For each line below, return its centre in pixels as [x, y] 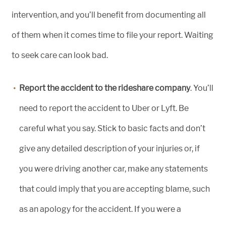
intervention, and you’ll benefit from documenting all [109, 15]
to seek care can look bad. [60, 55]
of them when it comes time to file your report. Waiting [112, 35]
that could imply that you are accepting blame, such [115, 189]
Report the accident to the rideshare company [105, 88]
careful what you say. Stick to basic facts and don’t [112, 128]
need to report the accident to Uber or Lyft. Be [104, 108]
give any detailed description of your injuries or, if [109, 149]
